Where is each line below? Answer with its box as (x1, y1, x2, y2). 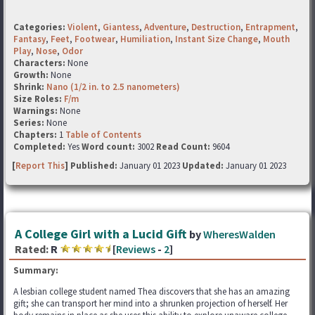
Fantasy (13, 33, 46, 45)
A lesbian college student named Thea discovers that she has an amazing (13, 285, 290, 297)
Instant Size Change (175, 33, 258, 45)
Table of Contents (65, 129, 141, 141)
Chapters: (13, 129, 59, 141)
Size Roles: (13, 93, 64, 105)
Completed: (13, 141, 65, 153)
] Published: (65, 160, 120, 172)
